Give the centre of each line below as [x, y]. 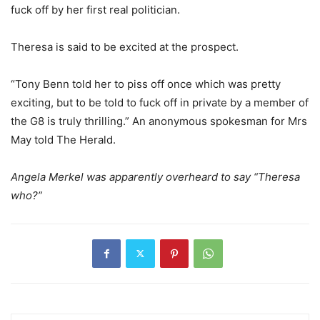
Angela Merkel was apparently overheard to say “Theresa [155, 176]
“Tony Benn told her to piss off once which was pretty [146, 84]
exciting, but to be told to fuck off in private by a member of [160, 102]
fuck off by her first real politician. [95, 9]
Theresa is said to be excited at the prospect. [125, 46]
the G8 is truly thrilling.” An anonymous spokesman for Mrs [159, 121]
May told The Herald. [63, 139]
